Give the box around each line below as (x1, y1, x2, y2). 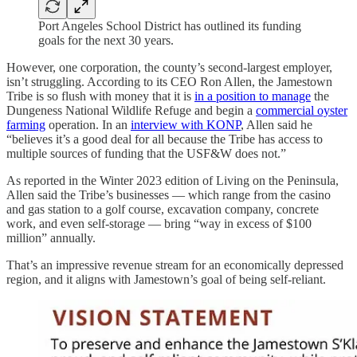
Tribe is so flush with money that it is (6, 88, 194, 103)
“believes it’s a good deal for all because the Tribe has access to (6, 131, 323, 146)
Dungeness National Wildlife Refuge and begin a (6, 103, 256, 117)
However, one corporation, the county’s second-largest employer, (6, 60, 332, 74)
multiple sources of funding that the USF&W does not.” (6, 146, 286, 160)
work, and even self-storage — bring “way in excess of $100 (6, 216, 312, 230)
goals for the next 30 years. (38, 33, 174, 47)
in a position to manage (194, 88, 311, 103)
